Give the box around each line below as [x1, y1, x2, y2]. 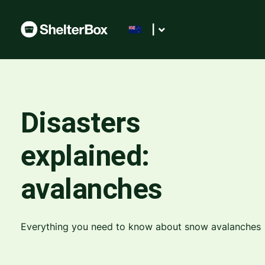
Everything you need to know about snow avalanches [20, 221, 261, 232]
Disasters [20, 106, 140, 140]
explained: [20, 139, 150, 173]
